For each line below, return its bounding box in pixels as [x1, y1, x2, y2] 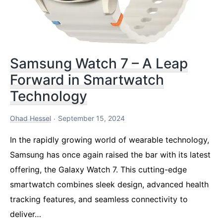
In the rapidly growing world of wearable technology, [10, 134, 209, 145]
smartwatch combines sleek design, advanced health [10, 179, 209, 189]
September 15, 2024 [58, 113, 125, 122]
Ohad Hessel [10, 113, 51, 122]
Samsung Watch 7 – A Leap [10, 55, 188, 72]
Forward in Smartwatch [10, 71, 164, 88]
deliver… [10, 209, 41, 219]
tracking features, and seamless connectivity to [10, 194, 188, 204]
